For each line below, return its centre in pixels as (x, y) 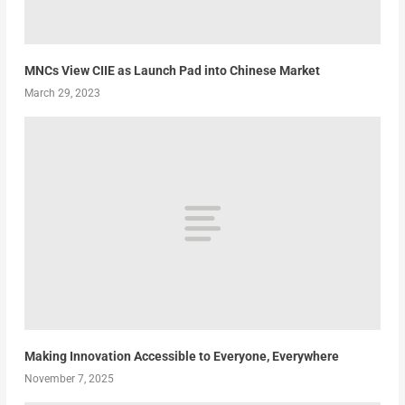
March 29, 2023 (62, 93)
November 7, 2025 (69, 379)
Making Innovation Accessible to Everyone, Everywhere (181, 357)
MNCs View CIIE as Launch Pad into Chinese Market (172, 70)
